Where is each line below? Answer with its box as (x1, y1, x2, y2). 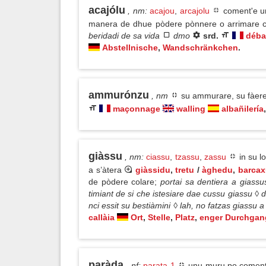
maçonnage (113, 104, 160, 113)
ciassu (146, 152, 170, 161)
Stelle (148, 213, 170, 222)
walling (176, 104, 205, 113)
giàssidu (135, 165, 170, 175)
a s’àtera (88, 165, 124, 175)
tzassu (175, 152, 199, 161)
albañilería (221, 104, 264, 113)
